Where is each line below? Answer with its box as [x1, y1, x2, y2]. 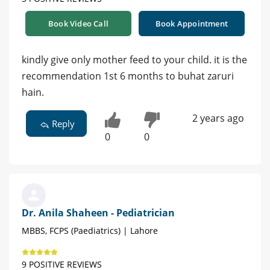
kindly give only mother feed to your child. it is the [22, 53, 247, 67]
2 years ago [192, 111, 244, 125]
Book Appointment [155, 18, 228, 30]
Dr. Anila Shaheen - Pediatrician [22, 206, 175, 220]
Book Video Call [48, 18, 108, 30]
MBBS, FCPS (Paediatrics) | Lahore [22, 225, 158, 237]
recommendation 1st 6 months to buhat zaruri [22, 69, 234, 83]
